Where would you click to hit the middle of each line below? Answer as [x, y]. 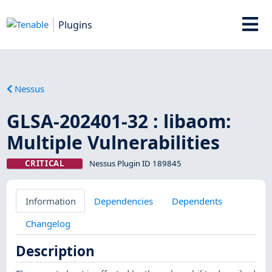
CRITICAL [45, 163]
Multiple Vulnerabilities [114, 142]
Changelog [48, 223]
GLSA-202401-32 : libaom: [119, 121]
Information [50, 201]
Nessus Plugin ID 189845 [135, 163]
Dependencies [124, 201]
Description [56, 251]
